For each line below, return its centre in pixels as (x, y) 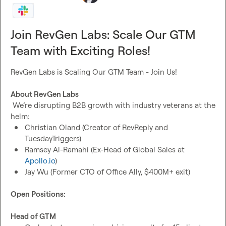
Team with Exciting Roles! (80, 50)
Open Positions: (38, 194)
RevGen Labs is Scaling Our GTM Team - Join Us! (94, 72)
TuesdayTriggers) (53, 138)
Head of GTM (33, 216)
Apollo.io (40, 160)
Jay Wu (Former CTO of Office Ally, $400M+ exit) (107, 172)
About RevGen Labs (45, 94)
